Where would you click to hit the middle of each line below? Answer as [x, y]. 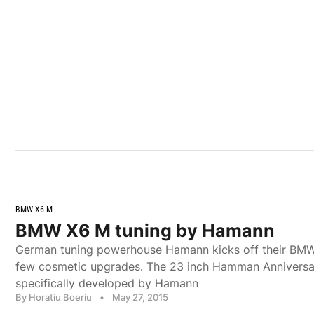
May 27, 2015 [140, 297]
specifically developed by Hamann [107, 283]
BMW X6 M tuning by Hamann [145, 230]
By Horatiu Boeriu [54, 297]
